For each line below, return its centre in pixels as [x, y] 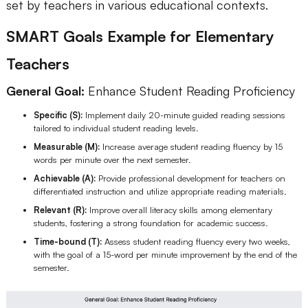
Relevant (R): [61, 209]
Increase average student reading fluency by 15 [192, 146]
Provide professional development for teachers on [191, 178]
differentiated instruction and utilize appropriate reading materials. [160, 191]
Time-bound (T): [69, 241]
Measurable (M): [68, 146]
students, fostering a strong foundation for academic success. [151, 222]
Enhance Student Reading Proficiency [189, 91]
